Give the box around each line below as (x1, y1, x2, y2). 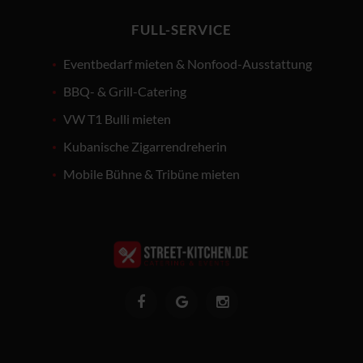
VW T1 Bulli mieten (63, 110, 171, 126)
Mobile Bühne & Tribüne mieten (63, 165, 240, 181)
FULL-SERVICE (130, 20, 233, 38)
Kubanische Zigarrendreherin (63, 138, 227, 154)
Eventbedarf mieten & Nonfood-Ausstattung (63, 55, 312, 71)
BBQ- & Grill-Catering (63, 83, 186, 99)
